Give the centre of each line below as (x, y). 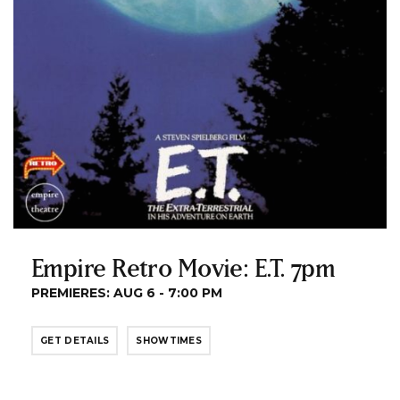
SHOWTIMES (169, 340)
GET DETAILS (75, 340)
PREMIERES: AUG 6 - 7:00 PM (127, 292)
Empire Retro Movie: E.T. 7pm (183, 267)
